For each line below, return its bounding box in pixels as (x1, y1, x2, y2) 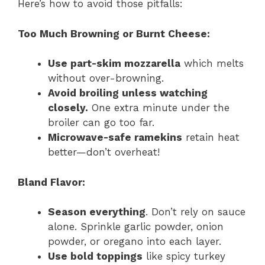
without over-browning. (48, 72, 164, 85)
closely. (48, 102, 88, 114)
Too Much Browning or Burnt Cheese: (18, 27, 210, 40)
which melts (180, 57, 244, 70)
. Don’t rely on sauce (146, 206, 245, 218)
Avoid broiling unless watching (48, 87, 208, 99)
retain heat (182, 131, 240, 144)
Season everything (48, 206, 146, 218)
